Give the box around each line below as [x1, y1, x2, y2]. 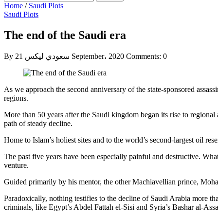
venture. [4, 161, 29, 169]
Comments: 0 [126, 52, 167, 60]
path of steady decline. [4, 119, 73, 127]
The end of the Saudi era [4, 28, 126, 41]
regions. [4, 93, 28, 102]
